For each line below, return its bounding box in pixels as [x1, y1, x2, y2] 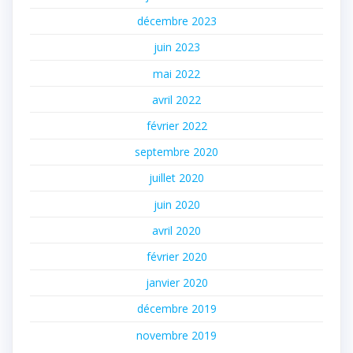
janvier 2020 [145, 275, 208, 291]
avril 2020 [152, 222, 201, 238]
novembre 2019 [136, 327, 217, 343]
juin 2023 [153, 39, 200, 55]
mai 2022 [153, 65, 200, 81]
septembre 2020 [135, 144, 218, 160]
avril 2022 [152, 91, 201, 107]
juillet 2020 [149, 170, 204, 186]
